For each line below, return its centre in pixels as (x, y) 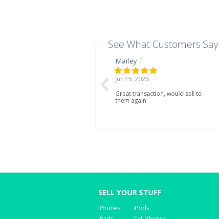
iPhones (109, 208)
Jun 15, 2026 (132, 79)
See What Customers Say (163, 44)
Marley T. (130, 61)
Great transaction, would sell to (158, 94)
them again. (131, 100)
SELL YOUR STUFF (130, 192)
